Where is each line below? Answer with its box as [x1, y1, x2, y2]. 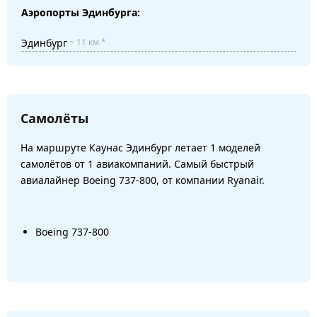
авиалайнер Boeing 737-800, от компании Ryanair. [21, 173, 265, 187]
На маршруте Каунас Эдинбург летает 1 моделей [21, 140, 260, 154]
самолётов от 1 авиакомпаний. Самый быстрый [21, 156, 254, 171]
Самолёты [21, 109, 88, 127]
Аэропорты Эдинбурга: [21, 5, 140, 19]
